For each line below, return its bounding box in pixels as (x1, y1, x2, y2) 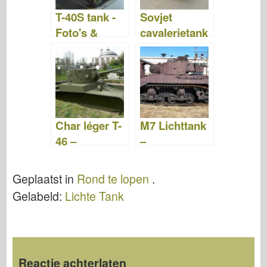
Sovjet (139, 8, 172, 25)
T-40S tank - (55, 8, 116, 25)
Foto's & (55, 24, 98, 41)
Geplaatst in (13, 170, 77, 188)
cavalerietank (139, 24, 208, 41)
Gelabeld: (13, 188, 65, 205)
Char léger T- (55, 117, 122, 133)
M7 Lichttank (139, 117, 206, 133)
